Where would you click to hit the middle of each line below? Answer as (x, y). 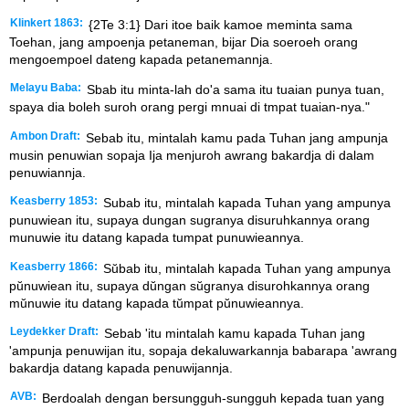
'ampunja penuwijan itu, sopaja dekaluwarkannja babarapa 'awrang (203, 350)
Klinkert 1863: (47, 22)
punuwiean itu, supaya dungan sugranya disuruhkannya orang (189, 220)
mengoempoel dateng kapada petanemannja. (141, 59)
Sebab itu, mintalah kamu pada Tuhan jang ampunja (235, 137)
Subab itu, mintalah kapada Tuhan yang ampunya (245, 203)
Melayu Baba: (46, 88)
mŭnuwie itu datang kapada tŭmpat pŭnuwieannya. (157, 303)
